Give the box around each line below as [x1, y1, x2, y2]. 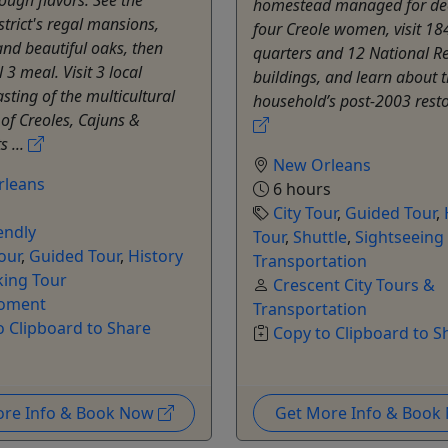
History [128, 245, 183, 268]
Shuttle [293, 226, 347, 249]
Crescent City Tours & [273, 274, 435, 297]
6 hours [269, 178, 331, 201]
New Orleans [273, 154, 371, 177]
